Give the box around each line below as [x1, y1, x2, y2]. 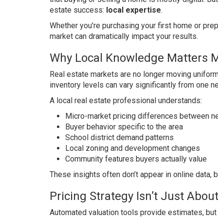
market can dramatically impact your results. [50, 32, 198, 41]
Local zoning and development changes [65, 144, 200, 153]
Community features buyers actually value [65, 154, 207, 163]
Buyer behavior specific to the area [65, 122, 183, 131]
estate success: [50, 5, 106, 15]
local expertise [106, 5, 161, 15]
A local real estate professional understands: [50, 96, 202, 105]
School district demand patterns [65, 133, 174, 142]
